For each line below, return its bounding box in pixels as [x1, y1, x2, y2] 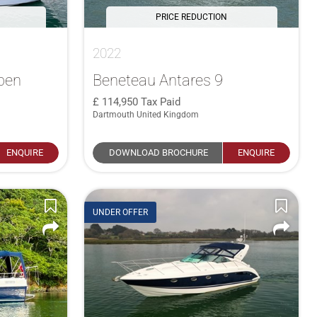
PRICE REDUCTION [156, 11, 228, 22]
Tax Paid [141, 95, 181, 108]
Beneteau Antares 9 [93, 70, 224, 89]
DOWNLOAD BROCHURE [108, 146, 208, 158]
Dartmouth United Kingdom [93, 109, 200, 120]
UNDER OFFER [93, 207, 149, 218]
